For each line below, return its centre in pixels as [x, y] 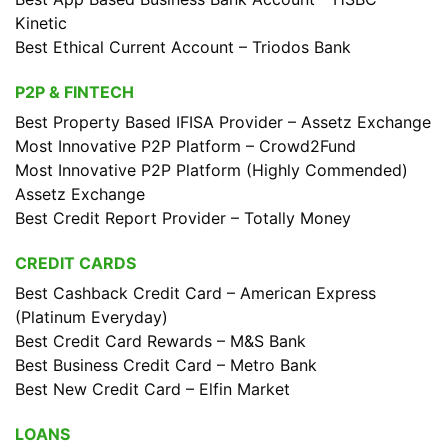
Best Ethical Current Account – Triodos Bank [183, 47]
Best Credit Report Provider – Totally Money [183, 218]
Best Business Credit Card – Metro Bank [166, 365]
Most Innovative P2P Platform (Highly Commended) [211, 170]
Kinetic [41, 23]
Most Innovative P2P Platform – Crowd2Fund [185, 146]
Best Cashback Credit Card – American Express [195, 293]
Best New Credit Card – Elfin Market [152, 389]
